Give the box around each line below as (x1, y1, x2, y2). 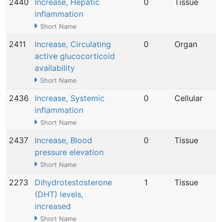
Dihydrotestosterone (35, 177, 112, 187)
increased (35, 201, 71, 211)
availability (35, 63, 75, 73)
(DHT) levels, (35, 189, 83, 199)
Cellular (174, 93, 203, 103)
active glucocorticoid (35, 51, 115, 61)
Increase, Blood (35, 135, 92, 145)
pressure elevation (35, 147, 104, 157)
